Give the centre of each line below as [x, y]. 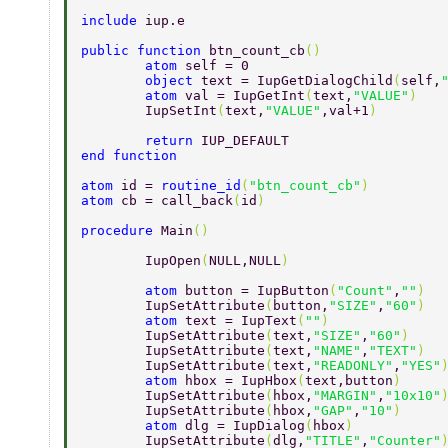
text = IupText [241, 321]
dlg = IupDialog [245, 426]
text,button [349, 381]
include [113, 21]
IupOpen [173, 261]
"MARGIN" [345, 396]
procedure [121, 231]
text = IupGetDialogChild [297, 81]
